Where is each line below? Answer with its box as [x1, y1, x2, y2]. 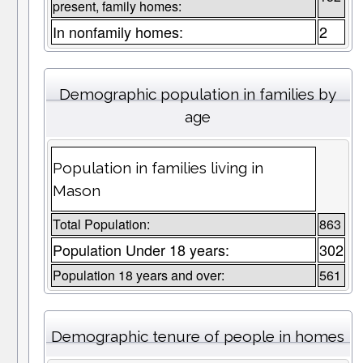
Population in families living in [52, 159, 263, 177]
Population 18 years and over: [52, 266, 224, 285]
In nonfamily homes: [52, 21, 183, 43]
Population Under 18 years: [52, 239, 229, 261]
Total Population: [52, 215, 150, 234]
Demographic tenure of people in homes [51, 327, 345, 346]
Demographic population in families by [59, 85, 337, 104]
